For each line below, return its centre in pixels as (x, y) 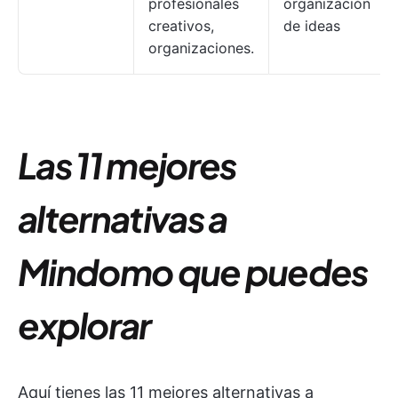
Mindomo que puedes (193, 271)
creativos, (181, 26)
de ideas (312, 26)
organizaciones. (201, 48)
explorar (84, 325)
